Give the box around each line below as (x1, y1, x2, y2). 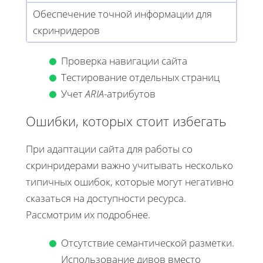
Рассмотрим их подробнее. (26, 208, 150, 222)
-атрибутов (104, 86, 156, 100)
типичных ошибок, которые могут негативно (26, 175, 234, 189)
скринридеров (33, 23, 100, 37)
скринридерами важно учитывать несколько (26, 159, 233, 173)
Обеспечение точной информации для (33, 6, 212, 21)
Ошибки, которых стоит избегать (26, 112, 227, 130)
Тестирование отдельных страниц (61, 70, 220, 84)
